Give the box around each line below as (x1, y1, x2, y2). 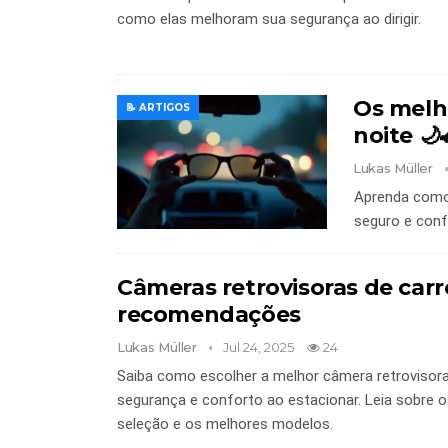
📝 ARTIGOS (126, 100, 190, 114)
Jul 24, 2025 (223, 338, 295, 355)
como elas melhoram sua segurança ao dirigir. (117, 9, 421, 28)
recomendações (117, 300, 301, 328)
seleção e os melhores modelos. (117, 414, 333, 433)
